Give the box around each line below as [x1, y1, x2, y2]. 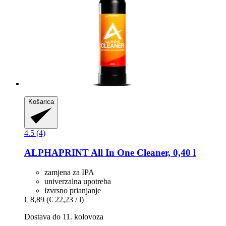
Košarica [28, 98, 54, 106]
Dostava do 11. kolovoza [24, 212, 103, 221]
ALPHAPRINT [24, 147, 89, 158]
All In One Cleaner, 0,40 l [89, 147, 196, 158]
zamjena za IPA [44, 167, 94, 177]
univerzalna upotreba [44, 177, 111, 186]
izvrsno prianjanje [44, 186, 101, 195]
